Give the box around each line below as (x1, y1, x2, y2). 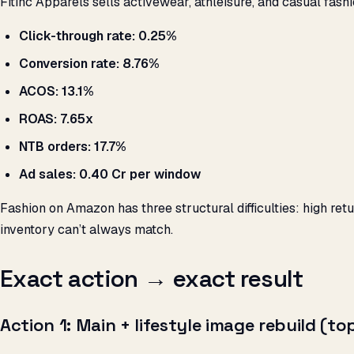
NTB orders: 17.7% (19, 138, 126, 156)
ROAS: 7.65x (19, 111, 93, 128)
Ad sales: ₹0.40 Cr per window (19, 166, 201, 183)
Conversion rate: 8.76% (19, 55, 160, 73)
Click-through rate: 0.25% (19, 28, 177, 45)
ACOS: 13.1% (19, 83, 94, 100)
